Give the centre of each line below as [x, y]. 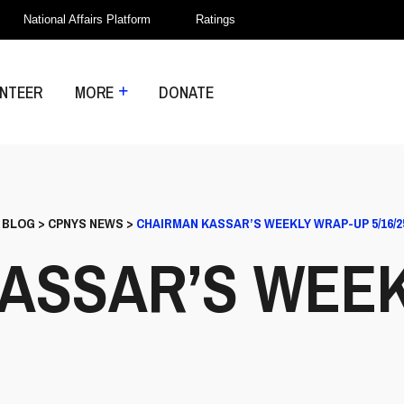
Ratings [216, 19]
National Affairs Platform [87, 19]
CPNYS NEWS [86, 223]
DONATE [186, 92]
